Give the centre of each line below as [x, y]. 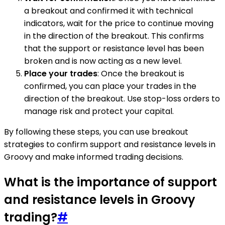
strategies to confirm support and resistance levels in [110, 145]
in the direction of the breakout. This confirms [114, 36]
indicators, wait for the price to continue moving [119, 24]
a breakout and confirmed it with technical [108, 11]
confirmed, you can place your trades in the [110, 86]
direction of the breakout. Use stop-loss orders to [122, 99]
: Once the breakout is [141, 74]
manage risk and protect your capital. [99, 111]
